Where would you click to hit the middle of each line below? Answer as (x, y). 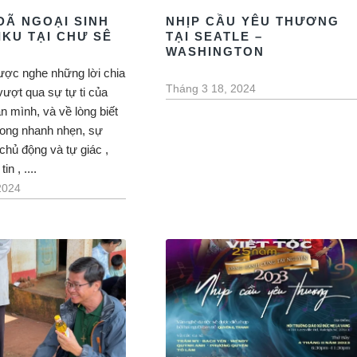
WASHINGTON (215, 51)
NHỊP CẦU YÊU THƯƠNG (252, 21)
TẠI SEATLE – (214, 36)
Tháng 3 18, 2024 (210, 89)
